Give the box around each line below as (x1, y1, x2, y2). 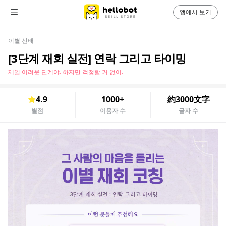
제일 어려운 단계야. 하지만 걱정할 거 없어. (8, 68, 123, 76)
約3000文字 (167, 94, 210, 105)
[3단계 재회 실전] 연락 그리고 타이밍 (8, 50, 186, 66)
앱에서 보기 (180, 7, 211, 16)
